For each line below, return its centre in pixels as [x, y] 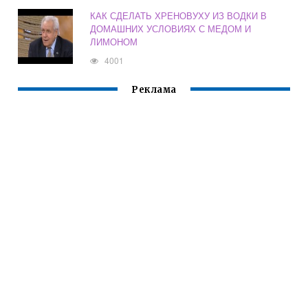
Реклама [154, 90]
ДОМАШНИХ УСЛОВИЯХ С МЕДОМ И [171, 29]
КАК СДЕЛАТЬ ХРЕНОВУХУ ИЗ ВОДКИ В [179, 16]
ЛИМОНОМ [114, 42]
